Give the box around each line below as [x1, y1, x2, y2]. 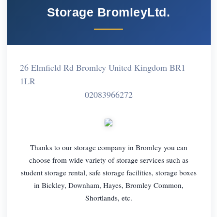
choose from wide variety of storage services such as [29, 155, 188, 165]
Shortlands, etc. [85, 192, 132, 202]
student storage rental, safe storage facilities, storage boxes [20, 167, 197, 177]
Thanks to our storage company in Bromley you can [30, 142, 187, 152]
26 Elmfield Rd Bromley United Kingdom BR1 [19, 61, 186, 73]
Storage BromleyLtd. [46, 5, 170, 19]
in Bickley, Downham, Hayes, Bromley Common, [33, 180, 184, 190]
